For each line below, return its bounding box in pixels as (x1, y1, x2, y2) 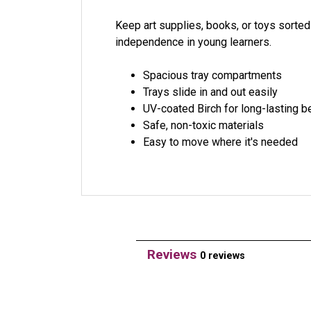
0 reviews (200, 250, 246, 262)
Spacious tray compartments (143, 69, 282, 82)
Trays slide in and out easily (143, 85, 278, 99)
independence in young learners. (115, 35, 271, 49)
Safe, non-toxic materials (143, 119, 264, 132)
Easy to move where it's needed (143, 135, 298, 149)
